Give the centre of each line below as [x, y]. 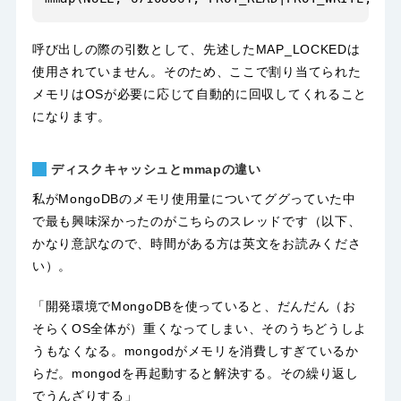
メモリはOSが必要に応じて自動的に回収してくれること [200, 94]
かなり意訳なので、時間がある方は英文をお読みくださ [196, 244]
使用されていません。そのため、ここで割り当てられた [196, 72]
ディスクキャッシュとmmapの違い [156, 169]
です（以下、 [322, 222]
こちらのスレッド [230, 222]
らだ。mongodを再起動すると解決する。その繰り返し [195, 373]
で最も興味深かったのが [104, 222]
